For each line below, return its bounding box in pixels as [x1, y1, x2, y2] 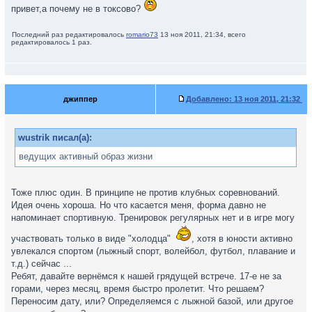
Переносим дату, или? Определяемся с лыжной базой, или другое [11, 296, 293, 306]
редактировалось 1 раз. [11, 38, 92, 46]
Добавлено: [186, 95, 232, 103]
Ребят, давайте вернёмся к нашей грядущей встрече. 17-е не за [11, 271, 281, 281]
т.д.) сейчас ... [11, 258, 72, 269]
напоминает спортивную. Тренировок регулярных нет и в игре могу [11, 212, 295, 223]
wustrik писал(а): [18, 132, 92, 143]
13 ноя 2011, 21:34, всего [158, 31, 246, 38]
